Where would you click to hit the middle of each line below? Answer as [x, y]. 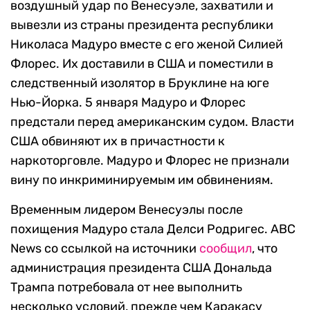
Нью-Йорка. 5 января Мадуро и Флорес [128, 103]
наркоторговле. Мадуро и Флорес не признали [150, 161]
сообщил [226, 249]
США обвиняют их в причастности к [118, 142]
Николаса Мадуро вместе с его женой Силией [147, 45]
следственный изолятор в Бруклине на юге [140, 83]
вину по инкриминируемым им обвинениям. [142, 180]
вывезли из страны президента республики [142, 25]
